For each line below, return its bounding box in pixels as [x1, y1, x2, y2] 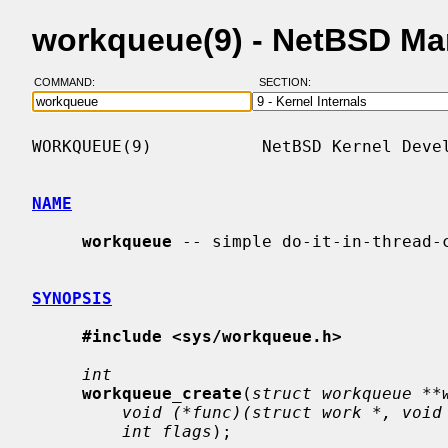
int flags [122, 421, 212, 441]
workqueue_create [82, 383, 242, 403]
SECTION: [258, 76, 320, 89]
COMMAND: [33, 76, 107, 89]
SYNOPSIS [32, 288, 112, 308]
